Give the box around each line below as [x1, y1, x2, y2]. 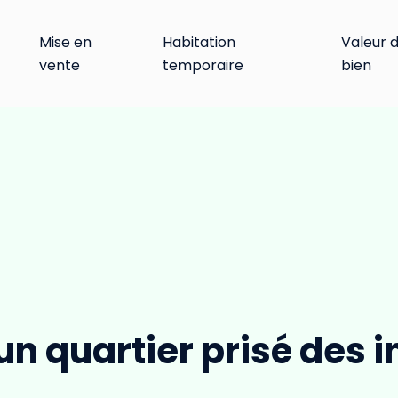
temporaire [162, 54, 243, 76]
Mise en [39, 31, 92, 52]
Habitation [162, 31, 235, 52]
